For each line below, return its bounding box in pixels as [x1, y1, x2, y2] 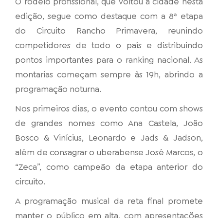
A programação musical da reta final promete [15, 196, 203, 206]
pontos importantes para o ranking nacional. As [15, 54, 203, 65]
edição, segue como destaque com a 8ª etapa [15, 11, 203, 21]
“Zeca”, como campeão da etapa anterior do [15, 162, 203, 172]
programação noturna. [15, 84, 102, 94]
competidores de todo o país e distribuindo [15, 40, 203, 51]
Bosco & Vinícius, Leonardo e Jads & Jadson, [15, 132, 203, 143]
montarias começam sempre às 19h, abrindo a [15, 69, 203, 80]
